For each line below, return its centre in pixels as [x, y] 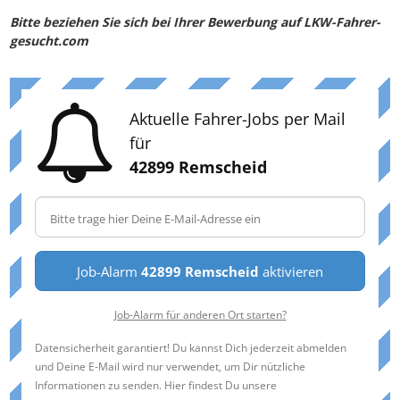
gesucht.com [49, 41]
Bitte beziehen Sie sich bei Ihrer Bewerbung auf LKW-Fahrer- [195, 22]
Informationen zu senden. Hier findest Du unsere [156, 385]
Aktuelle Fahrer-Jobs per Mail [237, 118]
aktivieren [291, 272]
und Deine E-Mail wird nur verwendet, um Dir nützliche [170, 367]
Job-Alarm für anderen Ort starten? [200, 315]
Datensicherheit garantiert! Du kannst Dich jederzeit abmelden [191, 348]
